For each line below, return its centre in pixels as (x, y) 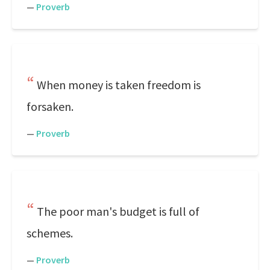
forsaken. (50, 106)
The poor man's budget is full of (118, 211)
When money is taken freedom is (119, 85)
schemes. (50, 233)
